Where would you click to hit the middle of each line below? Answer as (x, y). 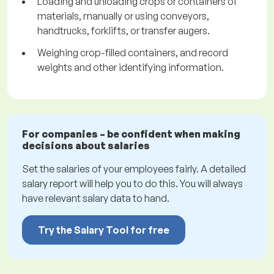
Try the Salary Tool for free (104, 230)
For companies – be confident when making (131, 134)
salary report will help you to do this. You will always (132, 184)
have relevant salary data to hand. (96, 198)
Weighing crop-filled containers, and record (133, 53)
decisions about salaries (86, 146)
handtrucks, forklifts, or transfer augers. (124, 31)
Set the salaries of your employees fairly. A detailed (134, 169)
